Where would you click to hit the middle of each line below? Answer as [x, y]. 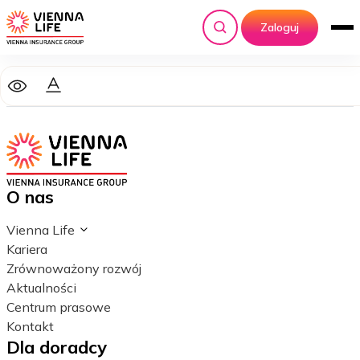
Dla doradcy [57, 346]
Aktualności [41, 287]
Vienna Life [41, 229]
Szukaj [237, 35]
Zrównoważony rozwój [74, 268]
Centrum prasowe [59, 307]
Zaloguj [280, 27]
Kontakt [30, 326]
